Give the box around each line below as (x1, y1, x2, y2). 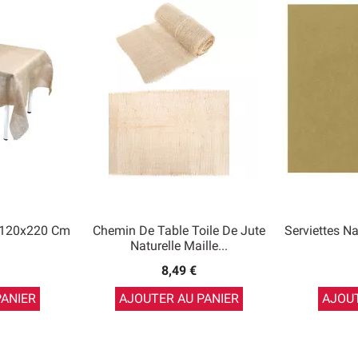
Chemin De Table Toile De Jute (93, 223, 265, 239)
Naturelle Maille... (130, 238, 228, 254)
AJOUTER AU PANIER (119, 291, 239, 307)
